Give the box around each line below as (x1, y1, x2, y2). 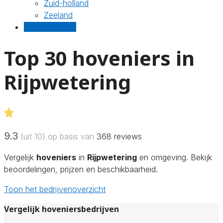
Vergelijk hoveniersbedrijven (4, 203, 119, 215)
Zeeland (44, 10, 73, 20)
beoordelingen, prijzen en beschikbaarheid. (4, 164, 158, 174)
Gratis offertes (24, 22, 76, 32)
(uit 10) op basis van (18, 131, 97, 141)
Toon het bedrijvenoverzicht (4, 184, 106, 194)
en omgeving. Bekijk (137, 152, 212, 162)
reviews (111, 131, 142, 141)
